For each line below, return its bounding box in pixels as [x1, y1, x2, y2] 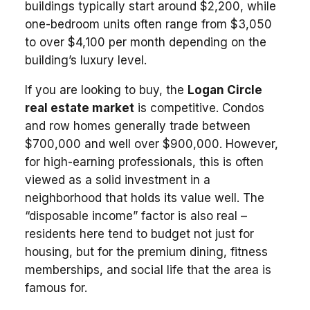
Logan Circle [187, 82, 262, 97]
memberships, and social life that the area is [24, 262, 271, 277]
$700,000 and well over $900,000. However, [24, 136, 278, 151]
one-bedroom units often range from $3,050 [24, 17, 272, 31]
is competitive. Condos [134, 100, 264, 115]
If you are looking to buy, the [24, 82, 188, 97]
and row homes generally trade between [24, 118, 250, 133]
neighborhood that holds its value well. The [24, 190, 264, 205]
